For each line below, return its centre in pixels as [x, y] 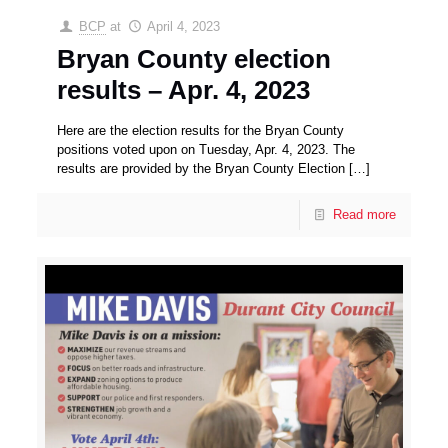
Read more [364, 214]
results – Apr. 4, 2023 [184, 89]
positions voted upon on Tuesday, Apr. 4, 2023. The [206, 149]
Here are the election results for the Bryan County [201, 130]
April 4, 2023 [183, 26]
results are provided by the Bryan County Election [201, 168]
